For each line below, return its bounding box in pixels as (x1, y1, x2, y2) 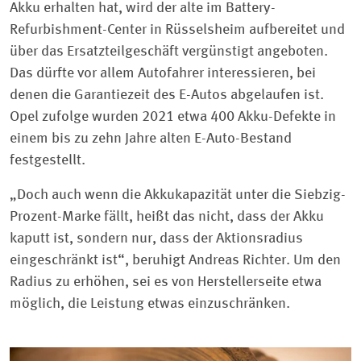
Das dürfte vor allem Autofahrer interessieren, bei (10, 65, 316, 81)
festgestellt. (10, 152, 85, 168)
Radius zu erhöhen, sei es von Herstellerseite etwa (10, 275, 322, 290)
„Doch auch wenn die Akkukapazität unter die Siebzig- (10, 188, 346, 203)
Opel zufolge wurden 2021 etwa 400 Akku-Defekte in (10, 109, 336, 124)
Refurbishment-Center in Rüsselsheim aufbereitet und (10, 22, 345, 37)
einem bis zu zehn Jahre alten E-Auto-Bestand (10, 131, 292, 146)
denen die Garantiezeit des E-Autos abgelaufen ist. (10, 87, 324, 102)
